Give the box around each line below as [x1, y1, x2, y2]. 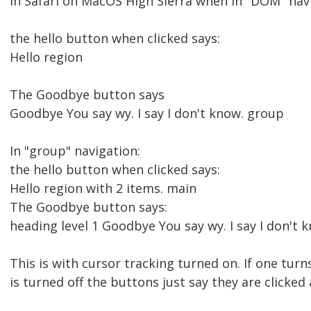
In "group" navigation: [10, 142, 140, 160]
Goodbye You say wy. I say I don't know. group [10, 105, 284, 122]
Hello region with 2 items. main [10, 180, 196, 197]
